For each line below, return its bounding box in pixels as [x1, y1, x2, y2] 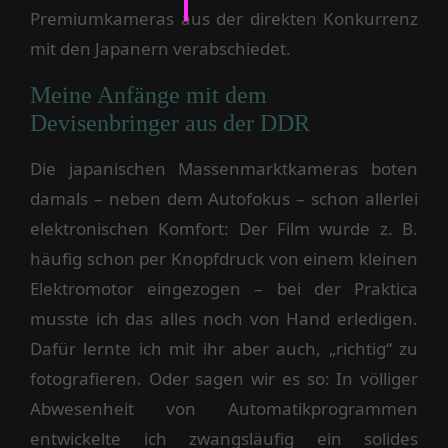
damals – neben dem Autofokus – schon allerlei [30, 187, 418, 211]
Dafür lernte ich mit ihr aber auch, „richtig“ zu [30, 337, 418, 361]
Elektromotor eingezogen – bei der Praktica [30, 277, 418, 301]
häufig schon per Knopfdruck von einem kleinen [30, 247, 418, 271]
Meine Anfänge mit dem [30, 82, 267, 109]
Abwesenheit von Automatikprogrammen [30, 397, 418, 421]
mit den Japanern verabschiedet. [30, 37, 295, 61]
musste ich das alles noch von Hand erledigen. [30, 307, 418, 331]
